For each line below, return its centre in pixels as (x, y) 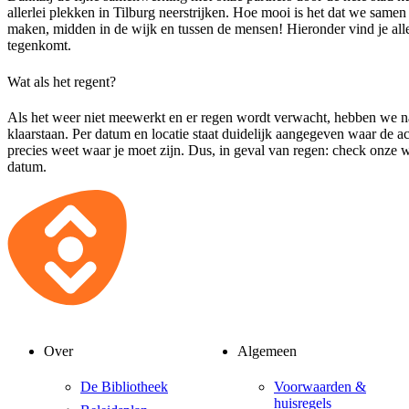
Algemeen (267, 351)
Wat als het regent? (62, 81)
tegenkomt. (39, 46)
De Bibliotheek (124, 387)
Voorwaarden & (320, 387)
